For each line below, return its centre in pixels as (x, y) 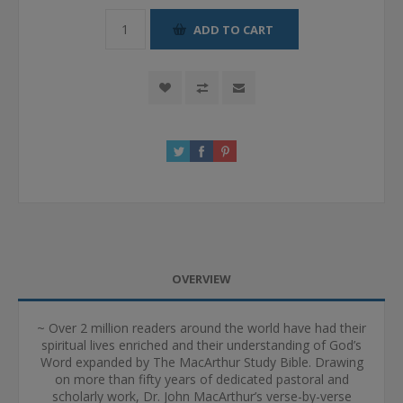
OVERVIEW (201, 279)
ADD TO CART (233, 29)
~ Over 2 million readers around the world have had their (201, 328)
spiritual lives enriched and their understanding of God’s (201, 345)
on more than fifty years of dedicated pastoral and (201, 380)
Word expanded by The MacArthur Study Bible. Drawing (201, 363)
